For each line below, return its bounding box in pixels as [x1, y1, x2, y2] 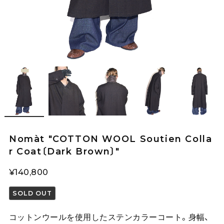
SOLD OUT [12, 189, 52, 197]
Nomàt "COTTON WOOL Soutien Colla [8, 133, 212, 144]
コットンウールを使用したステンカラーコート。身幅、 [8, 211, 209, 222]
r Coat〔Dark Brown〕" [8, 145, 120, 156]
